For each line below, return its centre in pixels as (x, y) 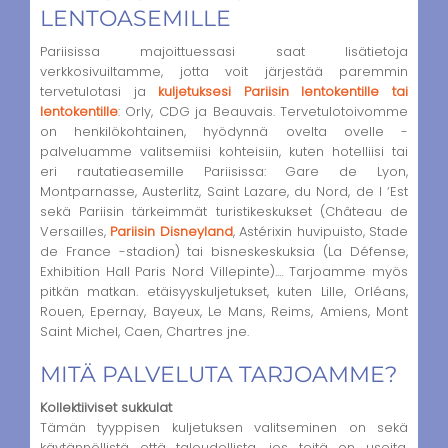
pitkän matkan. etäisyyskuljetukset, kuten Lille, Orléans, (224, 291)
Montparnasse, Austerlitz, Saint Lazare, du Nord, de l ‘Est (224, 191)
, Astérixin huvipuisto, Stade (320, 231)
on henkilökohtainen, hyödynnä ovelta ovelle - (224, 131)
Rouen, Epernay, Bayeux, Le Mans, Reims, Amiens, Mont (224, 311)
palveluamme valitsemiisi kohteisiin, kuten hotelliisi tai (224, 151)
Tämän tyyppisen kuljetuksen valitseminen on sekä (224, 428)
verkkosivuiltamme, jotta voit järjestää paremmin (224, 71)
